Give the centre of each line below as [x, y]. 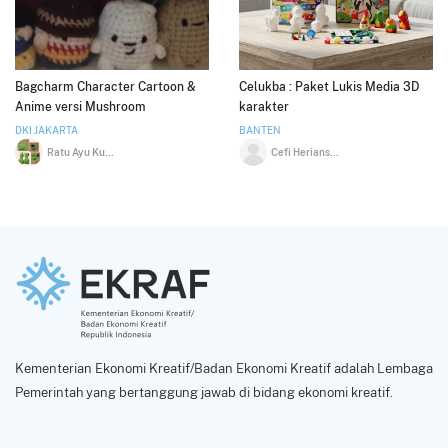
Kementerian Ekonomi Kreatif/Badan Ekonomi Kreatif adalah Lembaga [224, 368]
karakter [264, 106]
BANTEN [260, 130]
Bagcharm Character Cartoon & [105, 86]
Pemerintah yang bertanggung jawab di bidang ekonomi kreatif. [204, 392]
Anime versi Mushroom [80, 106]
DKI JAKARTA [46, 130]
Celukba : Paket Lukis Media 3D [329, 86]
